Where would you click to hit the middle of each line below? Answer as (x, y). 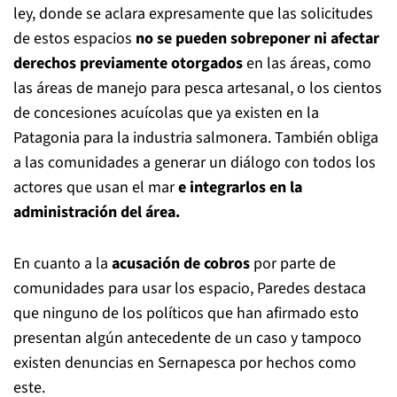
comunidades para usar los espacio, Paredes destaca (190, 288)
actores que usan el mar (96, 187)
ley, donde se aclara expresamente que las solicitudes (193, 13)
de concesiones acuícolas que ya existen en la (166, 113)
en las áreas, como (307, 63)
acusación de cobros (181, 263)
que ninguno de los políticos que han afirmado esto (186, 313)
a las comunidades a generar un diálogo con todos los (195, 162)
